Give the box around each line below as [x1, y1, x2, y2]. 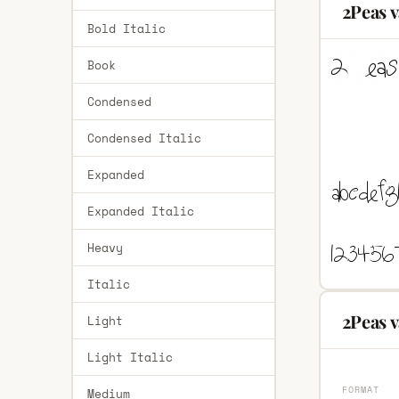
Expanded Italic [86, 202, 194, 220]
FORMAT [341, 383, 379, 396]
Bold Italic [86, 20, 166, 37]
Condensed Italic [86, 129, 201, 147]
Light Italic [86, 348, 173, 366]
